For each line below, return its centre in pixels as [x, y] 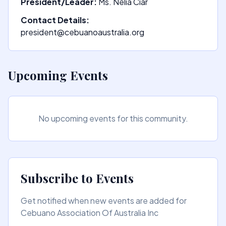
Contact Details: [55, 20]
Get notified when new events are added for [104, 201]
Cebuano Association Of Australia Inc [90, 213]
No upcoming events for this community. [113, 118]
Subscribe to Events [77, 178]
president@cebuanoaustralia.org [82, 32]
